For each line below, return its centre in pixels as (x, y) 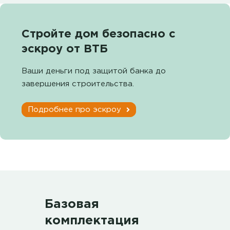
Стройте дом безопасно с (99, 34)
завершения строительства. (78, 84)
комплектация (92, 221)
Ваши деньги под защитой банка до (94, 71)
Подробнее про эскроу (76, 109)
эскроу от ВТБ (65, 49)
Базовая (72, 204)
